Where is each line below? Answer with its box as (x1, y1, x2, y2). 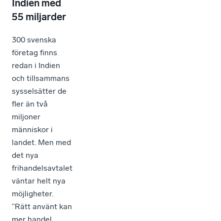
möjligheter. (12, 188, 53, 198)
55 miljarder (12, 10, 66, 23)
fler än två (12, 99, 48, 109)
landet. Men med (12, 137, 71, 147)
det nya (12, 150, 38, 160)
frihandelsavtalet (12, 163, 73, 173)
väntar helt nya (12, 176, 66, 185)
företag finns (12, 47, 57, 57)
